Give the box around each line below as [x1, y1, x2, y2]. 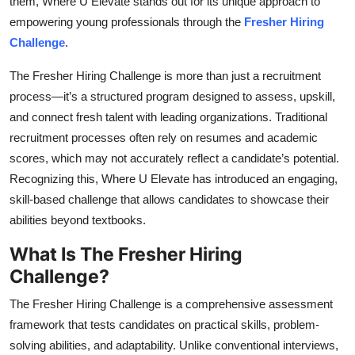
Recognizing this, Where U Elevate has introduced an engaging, [10, 172, 338, 186]
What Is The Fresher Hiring [10, 242, 242, 266]
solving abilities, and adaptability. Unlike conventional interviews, [10, 338, 338, 353]
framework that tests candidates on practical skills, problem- [10, 318, 319, 332]
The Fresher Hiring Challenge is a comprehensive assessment [10, 297, 333, 311]
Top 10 [12, 6, 52, 21]
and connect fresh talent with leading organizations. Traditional [10, 110, 327, 124]
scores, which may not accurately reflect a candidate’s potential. [10, 151, 339, 166]
